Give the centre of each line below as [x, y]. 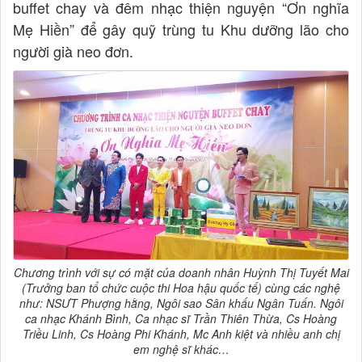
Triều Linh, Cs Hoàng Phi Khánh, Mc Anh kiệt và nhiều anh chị [181, 333]
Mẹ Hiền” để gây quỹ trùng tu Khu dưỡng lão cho [181, 29]
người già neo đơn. [73, 51]
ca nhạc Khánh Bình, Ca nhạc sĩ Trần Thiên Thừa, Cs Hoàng [181, 318]
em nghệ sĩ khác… [181, 349]
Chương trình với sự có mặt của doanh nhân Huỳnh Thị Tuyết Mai [181, 272]
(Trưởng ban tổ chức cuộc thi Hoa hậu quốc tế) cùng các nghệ [181, 287]
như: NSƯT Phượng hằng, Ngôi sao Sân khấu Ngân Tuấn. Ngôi [181, 303]
